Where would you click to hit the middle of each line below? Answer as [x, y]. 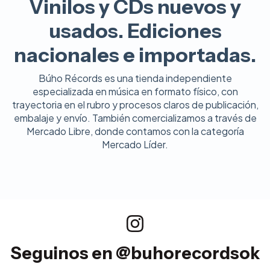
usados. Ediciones [135, 31]
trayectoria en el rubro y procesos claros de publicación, [135, 105]
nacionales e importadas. [135, 55]
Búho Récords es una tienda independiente [135, 78]
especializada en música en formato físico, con [135, 92]
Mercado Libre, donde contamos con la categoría [135, 131]
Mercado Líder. [135, 145]
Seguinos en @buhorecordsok [135, 253]
